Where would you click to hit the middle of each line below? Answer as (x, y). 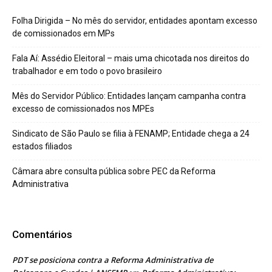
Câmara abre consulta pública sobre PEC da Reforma (114, 171)
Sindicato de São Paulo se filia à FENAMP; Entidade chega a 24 (131, 133)
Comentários (42, 234)
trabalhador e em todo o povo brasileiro (87, 71)
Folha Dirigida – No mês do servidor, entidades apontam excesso (135, 20)
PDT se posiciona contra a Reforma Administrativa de (113, 260)
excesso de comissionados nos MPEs (83, 108)
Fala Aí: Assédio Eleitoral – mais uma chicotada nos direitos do (131, 58)
